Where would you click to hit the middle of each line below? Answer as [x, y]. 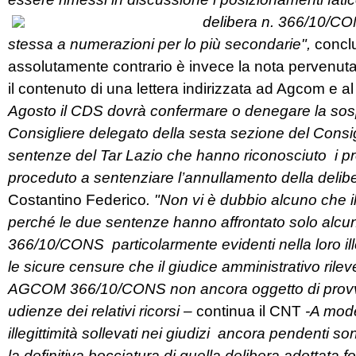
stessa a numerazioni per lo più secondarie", [161, 44]
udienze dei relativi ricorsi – [102, 311]
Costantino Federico [77, 200]
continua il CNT [251, 311]
